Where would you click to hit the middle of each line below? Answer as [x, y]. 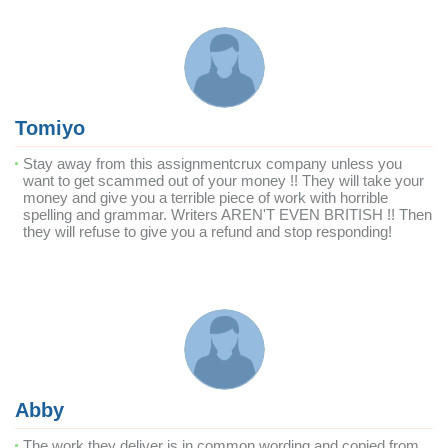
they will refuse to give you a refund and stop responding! [207, 231]
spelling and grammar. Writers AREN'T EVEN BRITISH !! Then [227, 214]
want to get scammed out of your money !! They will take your [223, 180]
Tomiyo [50, 128]
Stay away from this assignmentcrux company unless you [212, 163]
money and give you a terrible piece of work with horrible [205, 197]
